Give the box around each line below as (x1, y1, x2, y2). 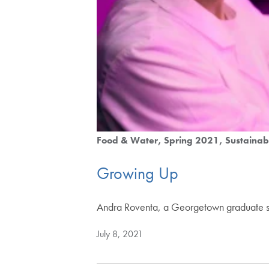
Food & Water (97, 133, 159, 147)
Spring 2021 (164, 133, 220, 147)
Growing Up (97, 162, 179, 184)
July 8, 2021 (97, 228, 144, 241)
